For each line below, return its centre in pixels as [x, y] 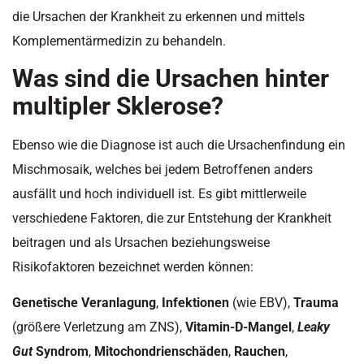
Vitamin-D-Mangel [238, 327]
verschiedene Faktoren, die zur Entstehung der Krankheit [172, 218]
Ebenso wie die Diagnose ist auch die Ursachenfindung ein [179, 145]
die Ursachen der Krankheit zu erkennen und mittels [158, 16]
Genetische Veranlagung [84, 303]
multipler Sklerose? [118, 106]
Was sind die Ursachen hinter [171, 78]
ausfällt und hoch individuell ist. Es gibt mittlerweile [159, 193]
